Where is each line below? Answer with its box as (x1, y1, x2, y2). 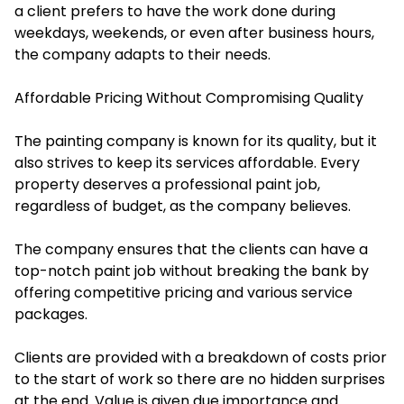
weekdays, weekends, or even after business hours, (14, 23, 374, 44)
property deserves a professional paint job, (14, 174, 320, 196)
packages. (14, 304, 87, 326)
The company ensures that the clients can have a (14, 239, 368, 261)
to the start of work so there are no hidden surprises (14, 369, 385, 390)
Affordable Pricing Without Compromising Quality (14, 87, 363, 109)
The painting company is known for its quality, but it (14, 131, 377, 152)
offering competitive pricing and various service (14, 282, 353, 304)
